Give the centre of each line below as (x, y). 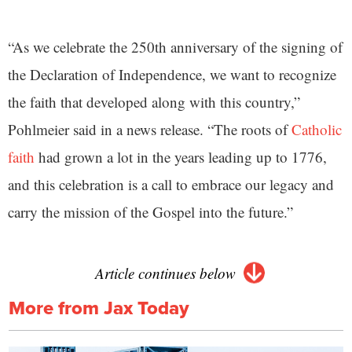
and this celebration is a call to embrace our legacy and (171, 184)
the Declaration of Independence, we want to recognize (172, 74)
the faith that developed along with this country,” (154, 101)
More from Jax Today (99, 307)
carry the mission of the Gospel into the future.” (150, 211)
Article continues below (165, 273)
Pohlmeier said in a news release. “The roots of (150, 129)
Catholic (317, 129)
